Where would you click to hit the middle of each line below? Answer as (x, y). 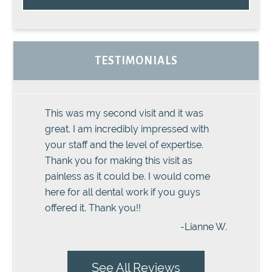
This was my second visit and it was (124, 114)
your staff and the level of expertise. (124, 145)
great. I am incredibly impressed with (127, 129)
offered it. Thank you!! (93, 208)
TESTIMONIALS (136, 61)
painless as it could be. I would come (128, 177)
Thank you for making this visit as (119, 161)
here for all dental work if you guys (123, 192)
